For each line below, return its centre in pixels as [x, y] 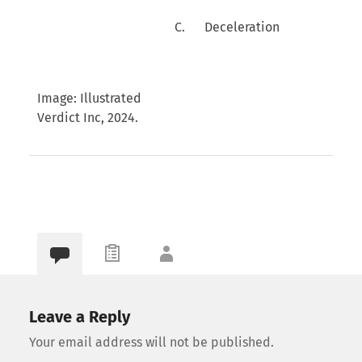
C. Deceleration [227, 27]
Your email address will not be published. [151, 343]
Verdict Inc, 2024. [87, 117]
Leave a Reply [79, 317]
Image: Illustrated [89, 98]
